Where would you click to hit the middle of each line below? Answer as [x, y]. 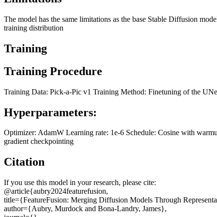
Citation [24, 162]
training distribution [34, 28]
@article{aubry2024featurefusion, [56, 191]
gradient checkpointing [39, 141]
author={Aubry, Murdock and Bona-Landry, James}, [85, 209]
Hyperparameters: [50, 112]
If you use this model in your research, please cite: [80, 183]
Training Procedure [53, 71]
